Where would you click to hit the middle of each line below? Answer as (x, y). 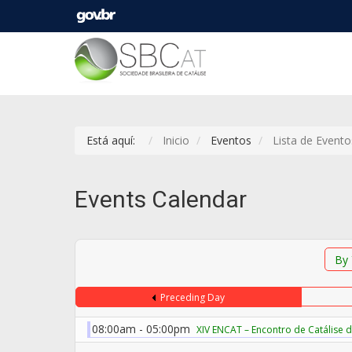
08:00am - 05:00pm (144, 328)
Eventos (231, 140)
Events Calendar (161, 199)
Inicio (176, 140)
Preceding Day (192, 297)
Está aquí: (114, 140)
